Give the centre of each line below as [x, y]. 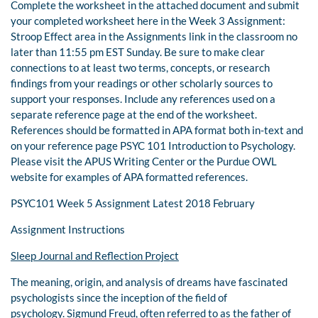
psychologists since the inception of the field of [119, 298]
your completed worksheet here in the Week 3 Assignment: [148, 21]
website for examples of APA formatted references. [129, 177]
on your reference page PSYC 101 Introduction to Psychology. [153, 146]
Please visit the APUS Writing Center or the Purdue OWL [144, 161]
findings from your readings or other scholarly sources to [142, 83]
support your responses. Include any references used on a [143, 99]
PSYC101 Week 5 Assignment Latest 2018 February [133, 203]
